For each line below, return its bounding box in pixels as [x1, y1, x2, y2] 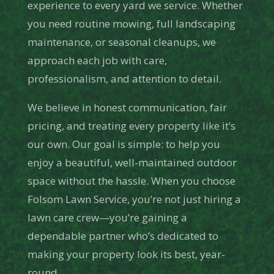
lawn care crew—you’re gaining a [27, 210, 187, 225]
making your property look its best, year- [27, 247, 225, 262]
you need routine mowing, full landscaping [27, 17, 235, 31]
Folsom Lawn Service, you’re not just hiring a [27, 192, 241, 207]
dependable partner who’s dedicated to [27, 229, 218, 243]
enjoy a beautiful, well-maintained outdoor [27, 155, 237, 170]
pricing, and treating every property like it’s [27, 119, 235, 133]
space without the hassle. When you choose [27, 174, 235, 188]
